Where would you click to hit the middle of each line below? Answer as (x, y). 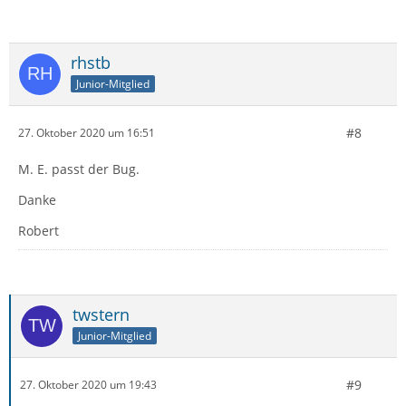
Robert (39, 230)
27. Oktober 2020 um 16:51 (87, 133)
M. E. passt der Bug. (79, 169)
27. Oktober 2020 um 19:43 (88, 385)
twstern (101, 314)
